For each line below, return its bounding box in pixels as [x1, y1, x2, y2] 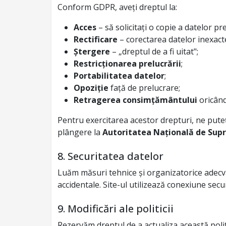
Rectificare [74, 34, 118, 45]
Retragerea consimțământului [74, 94, 197, 105]
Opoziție [74, 82, 108, 93]
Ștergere [74, 46, 110, 57]
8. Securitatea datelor [58, 149, 163, 163]
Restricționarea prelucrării [74, 58, 181, 69]
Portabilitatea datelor [74, 70, 164, 81]
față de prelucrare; [108, 82, 180, 93]
